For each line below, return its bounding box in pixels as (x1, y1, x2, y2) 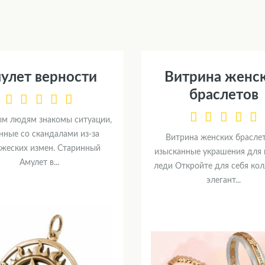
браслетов (189, 88, 258, 102)
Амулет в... (19, 159, 59, 167)
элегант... (206, 176, 241, 185)
